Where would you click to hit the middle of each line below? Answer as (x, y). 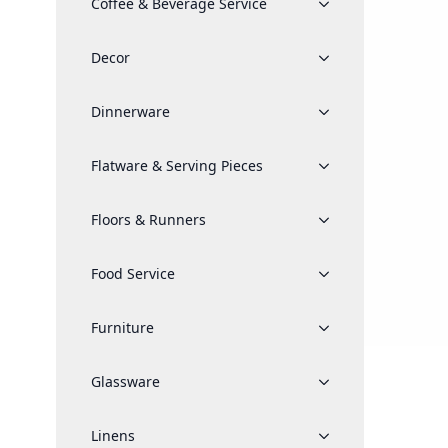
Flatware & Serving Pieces (177, 165)
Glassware (125, 381)
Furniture (122, 327)
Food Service (133, 273)
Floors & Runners (148, 219)
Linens (113, 435)
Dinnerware (130, 111)
